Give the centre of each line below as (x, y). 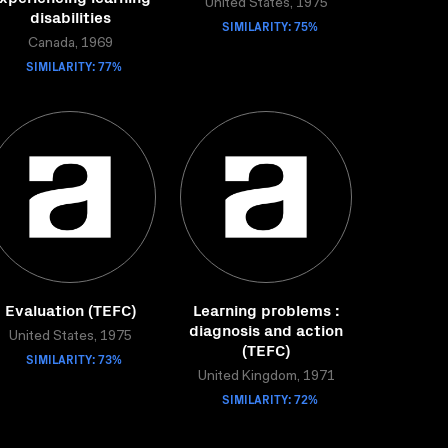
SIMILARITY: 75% (270, 25)
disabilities (70, 16)
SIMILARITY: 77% (74, 65)
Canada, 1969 (70, 44)
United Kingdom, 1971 (266, 377)
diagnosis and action (266, 329)
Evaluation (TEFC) (70, 309)
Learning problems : (266, 309)
